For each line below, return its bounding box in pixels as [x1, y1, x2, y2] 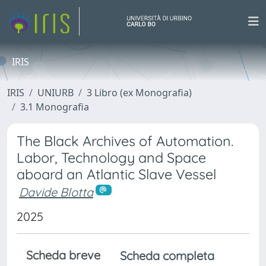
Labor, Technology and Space [17, 149, 206, 166]
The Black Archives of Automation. [17, 132, 233, 150]
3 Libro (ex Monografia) [87, 86, 192, 99]
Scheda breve [26, 247, 100, 262]
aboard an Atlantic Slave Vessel [17, 166, 216, 183]
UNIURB [37, 86, 74, 99]
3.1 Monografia [20, 100, 89, 113]
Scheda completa [120, 248, 214, 263]
